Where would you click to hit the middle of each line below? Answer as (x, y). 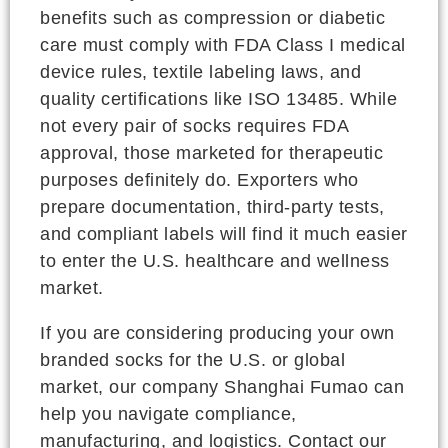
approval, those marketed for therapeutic (211, 153)
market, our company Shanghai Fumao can (222, 387)
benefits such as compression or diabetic (212, 18)
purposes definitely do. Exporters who (199, 180)
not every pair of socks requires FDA (194, 126)
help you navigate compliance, (168, 414)
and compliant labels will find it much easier (224, 234)
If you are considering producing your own (217, 333)
